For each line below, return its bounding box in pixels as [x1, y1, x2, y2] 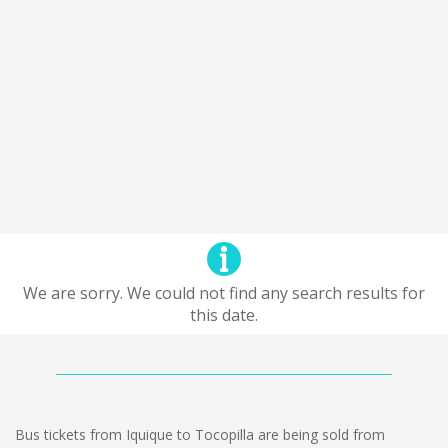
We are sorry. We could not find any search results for [23, 282, 425, 304]
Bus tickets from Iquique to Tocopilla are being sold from [15, 425, 385, 444]
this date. [190, 304, 258, 326]
